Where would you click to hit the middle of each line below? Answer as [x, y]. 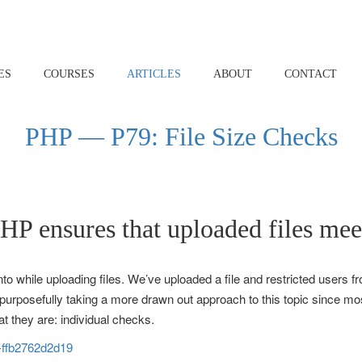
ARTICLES [154, 74]
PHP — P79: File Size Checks [181, 137]
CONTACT [311, 74]
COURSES [69, 74]
